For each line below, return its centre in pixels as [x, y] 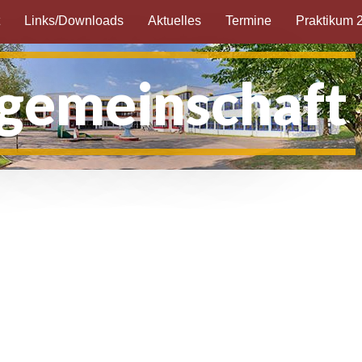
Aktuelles [175, 20]
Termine [249, 20]
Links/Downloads [74, 20]
